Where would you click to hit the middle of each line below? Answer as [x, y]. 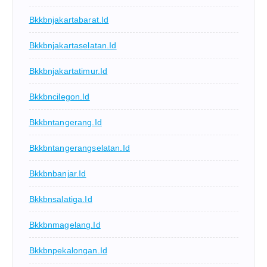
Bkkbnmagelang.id [65, 224]
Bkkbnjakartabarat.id [69, 19]
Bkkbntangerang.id [65, 122]
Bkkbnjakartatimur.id [68, 71]
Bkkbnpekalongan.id [68, 250]
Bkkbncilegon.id [59, 96]
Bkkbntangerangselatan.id [79, 148]
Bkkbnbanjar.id [58, 173]
